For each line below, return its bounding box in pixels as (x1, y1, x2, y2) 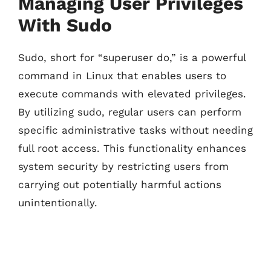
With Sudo (18, 14, 112, 36)
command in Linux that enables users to (18, 69, 226, 82)
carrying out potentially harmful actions (18, 178, 221, 191)
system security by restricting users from (18, 160, 229, 172)
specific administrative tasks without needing (18, 123, 253, 136)
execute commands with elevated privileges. (18, 87, 246, 100)
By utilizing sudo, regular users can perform (18, 105, 241, 118)
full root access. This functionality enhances (18, 142, 246, 154)
